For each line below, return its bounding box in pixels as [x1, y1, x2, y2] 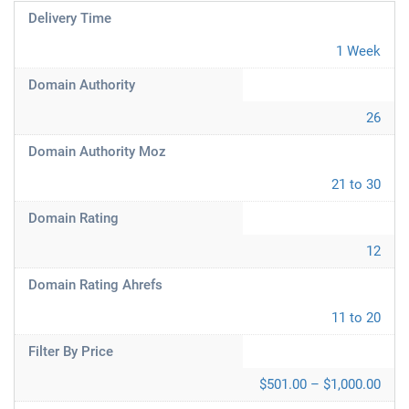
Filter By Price [28, 343, 113, 360]
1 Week [336, 43, 381, 59]
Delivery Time [28, 10, 111, 26]
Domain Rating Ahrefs [28, 277, 163, 293]
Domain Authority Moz [28, 143, 166, 160]
